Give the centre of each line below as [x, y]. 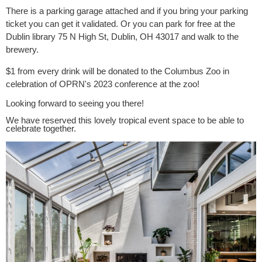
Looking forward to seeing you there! [75, 104]
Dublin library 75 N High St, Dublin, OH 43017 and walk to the [122, 37]
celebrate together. [41, 129]
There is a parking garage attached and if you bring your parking [127, 11]
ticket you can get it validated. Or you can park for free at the [120, 24]
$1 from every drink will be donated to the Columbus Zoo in [118, 71]
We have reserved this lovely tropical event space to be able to [125, 120]
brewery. [22, 50]
